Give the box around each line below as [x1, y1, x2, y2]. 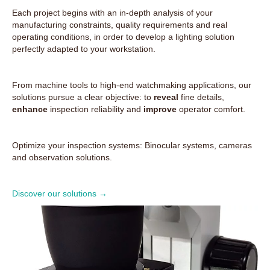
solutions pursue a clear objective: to [12, 92, 154, 102]
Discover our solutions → [12, 189, 107, 198]
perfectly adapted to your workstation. [12, 44, 155, 54]
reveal [154, 92, 178, 102]
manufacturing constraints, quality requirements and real [12, 20, 227, 30]
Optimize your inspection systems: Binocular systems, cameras [12, 140, 252, 150]
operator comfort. [177, 104, 245, 114]
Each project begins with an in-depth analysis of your [12, 8, 213, 17]
